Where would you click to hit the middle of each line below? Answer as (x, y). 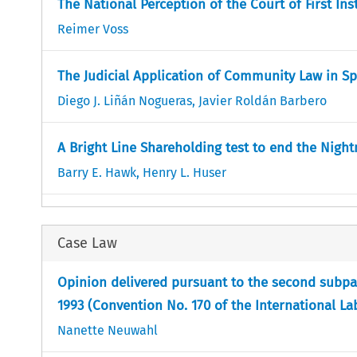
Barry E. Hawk (96, 172)
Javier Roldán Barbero (262, 100)
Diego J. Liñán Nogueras (124, 100)
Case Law (87, 243)
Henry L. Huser (184, 172)
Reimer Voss (92, 29)
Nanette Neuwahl (107, 330)
